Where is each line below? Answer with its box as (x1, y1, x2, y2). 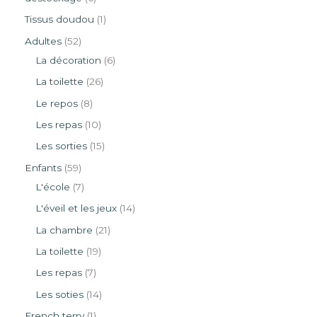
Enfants (25, 161, 62, 173)
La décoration (35, 54, 101, 66)
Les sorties (35, 140, 87, 152)
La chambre (35, 224, 93, 236)
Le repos (35, 97, 78, 109)
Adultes (25, 35, 62, 47)
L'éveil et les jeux (35, 202, 117, 214)
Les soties (35, 288, 83, 300)
